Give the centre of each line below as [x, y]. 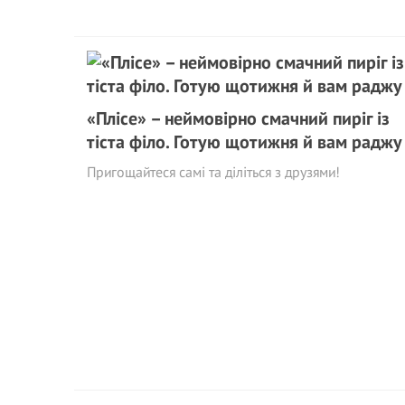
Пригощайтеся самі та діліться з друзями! [213, 172]
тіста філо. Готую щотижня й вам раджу [245, 142]
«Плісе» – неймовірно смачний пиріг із [238, 118]
